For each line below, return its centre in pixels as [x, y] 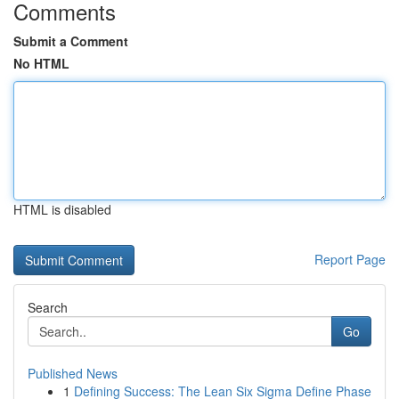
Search [48, 307]
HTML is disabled [62, 209]
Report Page [350, 259]
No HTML [41, 63]
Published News [73, 373]
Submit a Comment [71, 41]
